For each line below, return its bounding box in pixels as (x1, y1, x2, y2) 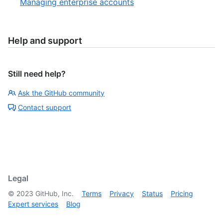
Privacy (110, 189, 134, 198)
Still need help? (8, 69, 66, 79)
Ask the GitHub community (18, 89, 105, 97)
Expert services (8, 200, 58, 208)
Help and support (8, 35, 82, 46)
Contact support (18, 103, 71, 111)
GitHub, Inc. (33, 189, 74, 198)
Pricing (171, 189, 193, 198)
